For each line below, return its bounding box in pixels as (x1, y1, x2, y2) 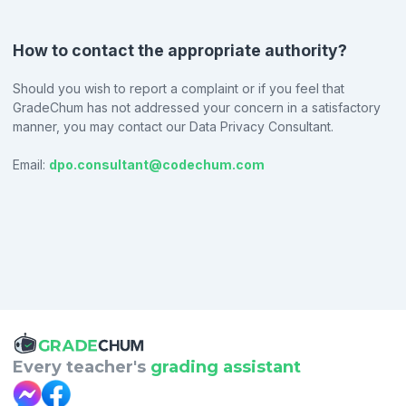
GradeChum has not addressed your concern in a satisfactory (13, 99, 381, 115)
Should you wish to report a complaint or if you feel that (13, 80, 344, 96)
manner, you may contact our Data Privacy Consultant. (13, 118, 333, 134)
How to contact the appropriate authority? (13, 41, 347, 61)
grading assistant (150, 356, 301, 377)
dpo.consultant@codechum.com (49, 156, 265, 172)
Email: (13, 156, 45, 172)
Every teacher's (13, 356, 146, 377)
